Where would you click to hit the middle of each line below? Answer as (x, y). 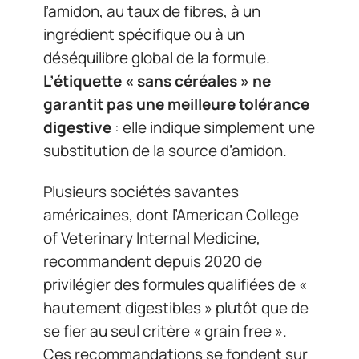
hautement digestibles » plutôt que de (176, 308)
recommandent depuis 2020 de (153, 261)
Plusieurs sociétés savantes (141, 192)
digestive (77, 127)
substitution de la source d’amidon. (165, 150)
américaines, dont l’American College (171, 215)
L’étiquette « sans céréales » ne (157, 81)
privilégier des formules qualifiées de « (175, 284)
